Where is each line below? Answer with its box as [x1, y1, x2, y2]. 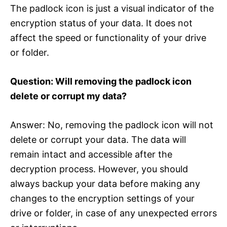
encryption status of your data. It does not [10, 17, 193, 28]
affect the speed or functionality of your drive [10, 32, 206, 43]
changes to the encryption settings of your [10, 193, 195, 204]
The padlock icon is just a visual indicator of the [10, 3, 214, 14]
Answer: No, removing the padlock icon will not [10, 119, 213, 130]
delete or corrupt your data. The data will [10, 134, 186, 145]
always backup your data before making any [10, 178, 200, 189]
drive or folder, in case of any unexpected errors [10, 207, 217, 218]
